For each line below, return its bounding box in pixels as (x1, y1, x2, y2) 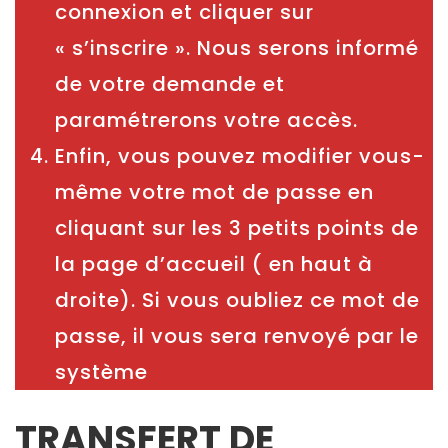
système (55, 358, 148, 387)
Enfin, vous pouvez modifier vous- (55, 142, 425, 171)
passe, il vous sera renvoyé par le (55, 322, 419, 351)
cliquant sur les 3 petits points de (55, 214, 419, 243)
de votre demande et (55, 70, 285, 99)
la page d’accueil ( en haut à (55, 250, 373, 279)
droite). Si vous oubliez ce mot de (55, 286, 420, 315)
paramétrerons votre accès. (55, 106, 364, 135)
